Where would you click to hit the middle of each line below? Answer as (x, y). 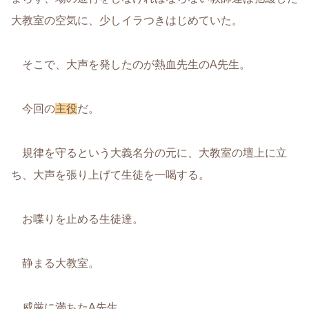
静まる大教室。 (55, 263)
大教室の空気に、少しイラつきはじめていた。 (127, 20)
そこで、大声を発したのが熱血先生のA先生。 (131, 64)
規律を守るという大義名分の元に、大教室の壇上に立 (149, 152)
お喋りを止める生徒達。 (77, 219)
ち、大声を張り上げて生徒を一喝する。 (110, 175)
